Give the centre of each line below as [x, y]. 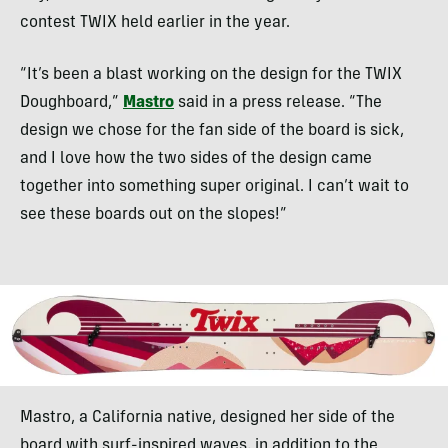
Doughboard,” [71, 102]
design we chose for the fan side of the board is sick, [212, 130]
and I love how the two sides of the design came [196, 158]
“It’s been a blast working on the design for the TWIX [211, 74]
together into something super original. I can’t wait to [214, 186]
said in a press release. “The [278, 102]
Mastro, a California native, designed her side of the [207, 418]
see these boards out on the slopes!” [153, 214]
